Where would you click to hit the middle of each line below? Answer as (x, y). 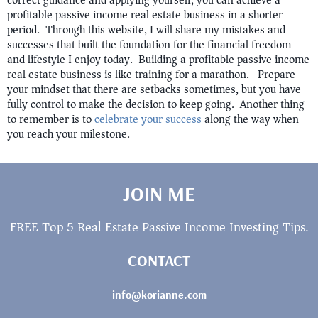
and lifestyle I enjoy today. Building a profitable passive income (158, 60)
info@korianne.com (159, 295)
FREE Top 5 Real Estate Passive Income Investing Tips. (159, 227)
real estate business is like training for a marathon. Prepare (151, 75)
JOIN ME (159, 194)
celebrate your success (148, 120)
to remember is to (51, 120)
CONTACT (159, 261)
